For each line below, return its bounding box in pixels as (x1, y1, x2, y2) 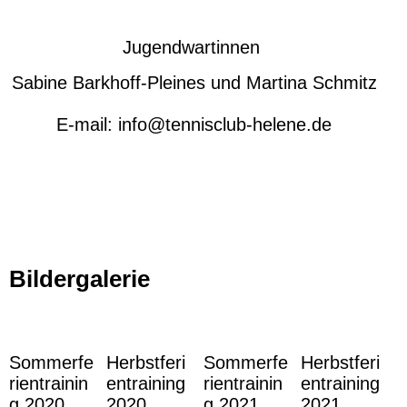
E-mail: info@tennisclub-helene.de (56, 114, 332, 134)
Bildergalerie (9, 264, 150, 293)
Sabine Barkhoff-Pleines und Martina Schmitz (11, 72, 377, 93)
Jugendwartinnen (123, 36, 265, 57)
